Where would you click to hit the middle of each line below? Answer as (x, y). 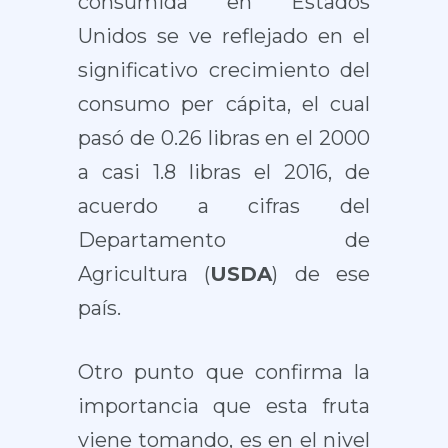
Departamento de (224, 240)
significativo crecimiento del (224, 70)
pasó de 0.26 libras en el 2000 (224, 138)
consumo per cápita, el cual (224, 104)
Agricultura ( (144, 274)
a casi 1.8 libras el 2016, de (224, 172)
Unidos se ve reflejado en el (224, 36)
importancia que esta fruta (224, 406)
